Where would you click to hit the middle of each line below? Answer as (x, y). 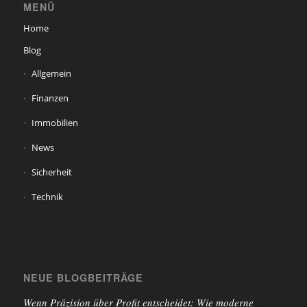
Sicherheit (51, 172)
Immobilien (54, 123)
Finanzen (50, 98)
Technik (47, 197)
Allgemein (51, 74)
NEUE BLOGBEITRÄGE (83, 278)
